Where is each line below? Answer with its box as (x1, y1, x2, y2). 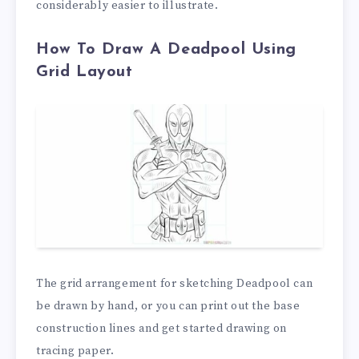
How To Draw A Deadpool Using (36, 42, 296, 58)
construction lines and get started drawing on (36, 321, 288, 336)
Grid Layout (36, 64, 133, 81)
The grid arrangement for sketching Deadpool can (36, 276, 313, 291)
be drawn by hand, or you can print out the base (36, 298, 301, 313)
